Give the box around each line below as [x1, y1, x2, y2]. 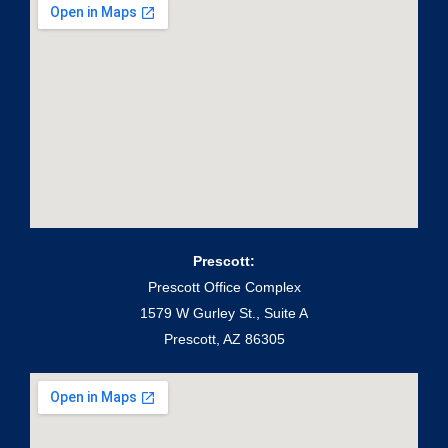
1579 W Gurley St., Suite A [140, 305, 308, 322]
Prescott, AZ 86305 [163, 331, 285, 348]
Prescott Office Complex [147, 279, 301, 296]
